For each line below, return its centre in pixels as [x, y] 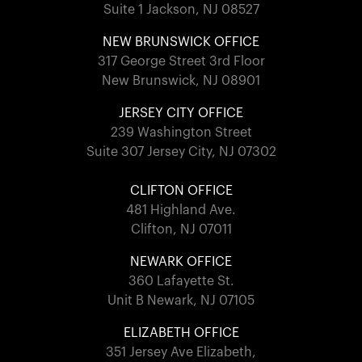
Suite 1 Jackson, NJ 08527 [181, 9]
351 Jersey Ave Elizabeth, [181, 352]
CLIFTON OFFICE [181, 190]
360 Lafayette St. [181, 281]
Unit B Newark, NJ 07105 [181, 300]
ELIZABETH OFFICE [181, 333]
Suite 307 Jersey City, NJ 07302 [181, 152]
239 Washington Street [181, 132]
